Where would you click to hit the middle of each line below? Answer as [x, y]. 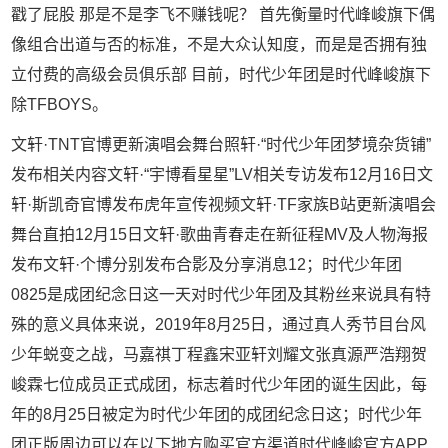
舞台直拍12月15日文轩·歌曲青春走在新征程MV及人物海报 [220, 235]
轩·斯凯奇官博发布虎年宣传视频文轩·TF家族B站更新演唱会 [224, 205]
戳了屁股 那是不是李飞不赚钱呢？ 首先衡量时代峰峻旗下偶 [223, 14]
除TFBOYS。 [60, 104]
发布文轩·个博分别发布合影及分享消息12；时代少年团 [207, 265]
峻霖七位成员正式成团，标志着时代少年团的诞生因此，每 [219, 385]
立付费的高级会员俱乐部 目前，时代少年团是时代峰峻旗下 [221, 74]
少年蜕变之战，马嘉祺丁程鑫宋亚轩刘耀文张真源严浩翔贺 [219, 355]
